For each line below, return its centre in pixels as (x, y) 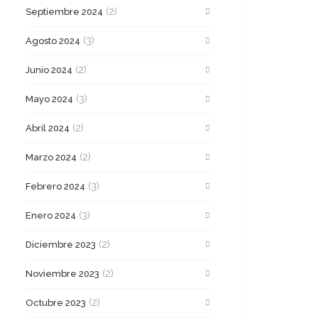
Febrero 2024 (55, 186)
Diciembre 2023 (61, 245)
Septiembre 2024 (64, 12)
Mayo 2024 (49, 99)
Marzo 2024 (51, 157)
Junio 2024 (49, 70)
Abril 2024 (48, 128)
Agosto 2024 (53, 41)
